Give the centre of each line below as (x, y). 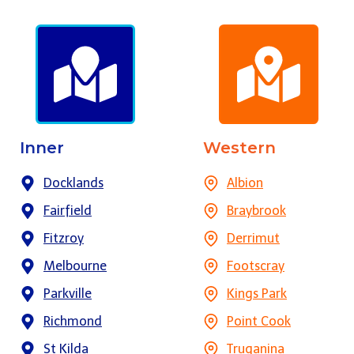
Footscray (256, 266)
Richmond (73, 322)
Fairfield (68, 211)
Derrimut (253, 239)
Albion (245, 183)
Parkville (68, 294)
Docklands (73, 183)
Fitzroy (64, 239)
